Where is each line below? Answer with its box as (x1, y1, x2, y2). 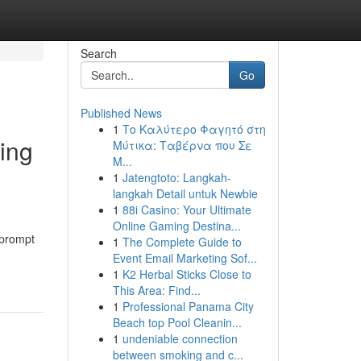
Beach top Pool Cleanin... (112, 314, 242, 330)
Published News (80, 105, 162, 121)
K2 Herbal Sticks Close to (122, 266, 251, 282)
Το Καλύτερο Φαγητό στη (122, 121, 266, 137)
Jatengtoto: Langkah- (122, 169, 231, 185)
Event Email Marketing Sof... (112, 250, 257, 266)
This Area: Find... (112, 282, 201, 298)
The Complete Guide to (122, 234, 242, 250)
